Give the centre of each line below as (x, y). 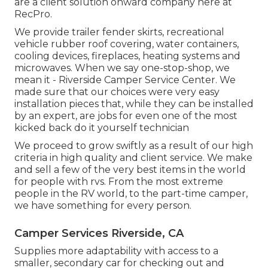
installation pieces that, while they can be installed (134, 103)
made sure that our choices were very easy (117, 92)
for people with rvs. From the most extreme (119, 181)
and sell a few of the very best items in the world (130, 169)
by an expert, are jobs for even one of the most (126, 115)
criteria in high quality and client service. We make (133, 157)
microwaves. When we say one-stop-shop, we (122, 68)
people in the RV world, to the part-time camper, (131, 193)
